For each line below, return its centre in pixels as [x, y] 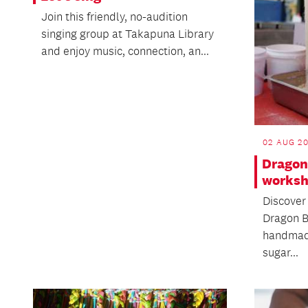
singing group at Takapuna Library [128, 33]
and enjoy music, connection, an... [125, 51]
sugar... [280, 252]
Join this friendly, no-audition [114, 16]
